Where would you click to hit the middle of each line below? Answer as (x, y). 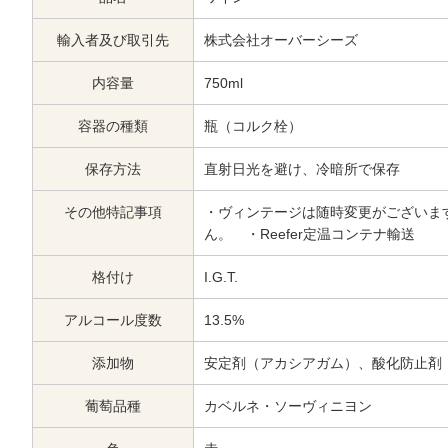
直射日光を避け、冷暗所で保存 (302, 168)
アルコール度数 (113, 319)
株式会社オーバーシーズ (281, 39)
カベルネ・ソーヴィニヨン (288, 405)
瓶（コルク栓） (253, 125)
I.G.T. (221, 276)
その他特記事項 (113, 211)
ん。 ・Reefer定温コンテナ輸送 (309, 233)
